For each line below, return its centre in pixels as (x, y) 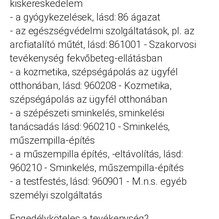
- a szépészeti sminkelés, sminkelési (87, 113)
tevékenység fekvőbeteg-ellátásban (86, 58)
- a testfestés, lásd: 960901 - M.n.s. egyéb (98, 181)
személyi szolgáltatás (56, 195)
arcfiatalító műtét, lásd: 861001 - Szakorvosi (103, 44)
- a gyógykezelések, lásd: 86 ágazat (85, 17)
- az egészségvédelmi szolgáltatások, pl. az (102, 31)
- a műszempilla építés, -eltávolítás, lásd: (96, 154)
